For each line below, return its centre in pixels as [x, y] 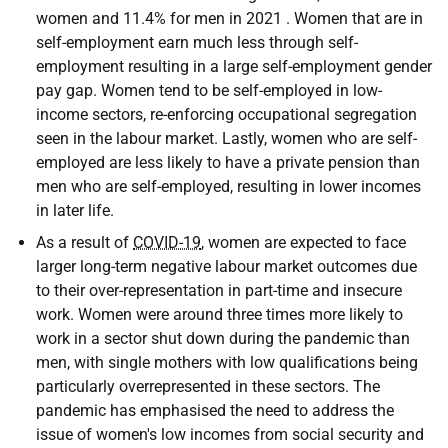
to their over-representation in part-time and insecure [219, 290]
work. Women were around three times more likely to [219, 314]
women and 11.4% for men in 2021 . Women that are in [229, 18]
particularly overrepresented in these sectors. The [208, 386]
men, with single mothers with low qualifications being [227, 362]
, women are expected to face [303, 242]
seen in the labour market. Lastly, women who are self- [226, 138]
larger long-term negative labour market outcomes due [226, 266]
